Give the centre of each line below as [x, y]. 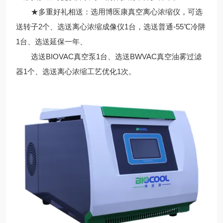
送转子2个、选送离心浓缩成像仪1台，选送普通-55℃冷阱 [111, 27]
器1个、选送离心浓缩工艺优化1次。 [76, 71]
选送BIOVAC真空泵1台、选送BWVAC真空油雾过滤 [109, 56]
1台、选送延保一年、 [52, 42]
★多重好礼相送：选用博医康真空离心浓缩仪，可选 [109, 12]
